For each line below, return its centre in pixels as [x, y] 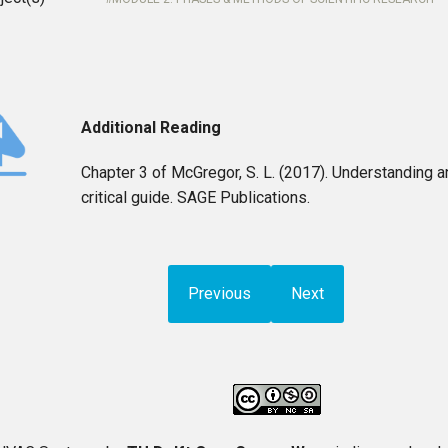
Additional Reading [151, 127]
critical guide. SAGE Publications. [196, 197]
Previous [220, 293]
